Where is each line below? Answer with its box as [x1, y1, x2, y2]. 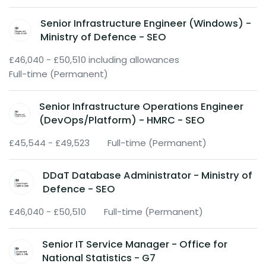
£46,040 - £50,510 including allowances [9, 53, 179, 66]
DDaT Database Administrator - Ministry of [42, 169, 252, 183]
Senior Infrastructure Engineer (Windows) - [40, 17, 252, 31]
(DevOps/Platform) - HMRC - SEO [39, 113, 205, 128]
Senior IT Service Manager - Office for [42, 237, 227, 252]
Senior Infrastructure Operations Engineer [39, 100, 244, 114]
